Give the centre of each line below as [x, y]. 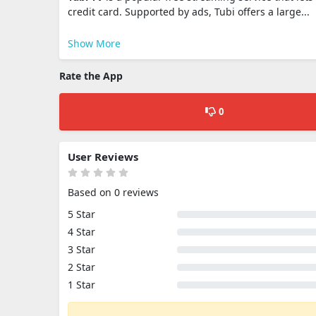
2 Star [81, 267]
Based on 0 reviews [113, 192]
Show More [94, 43]
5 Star [81, 214]
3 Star [81, 249]
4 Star [81, 231]
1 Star [81, 284]
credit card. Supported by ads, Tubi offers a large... [189, 11]
